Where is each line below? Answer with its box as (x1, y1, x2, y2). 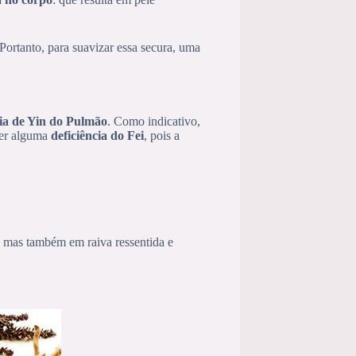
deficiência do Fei (51, 128, 144, 142)
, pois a (144, 128, 180, 142)
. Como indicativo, (107, 114, 200, 128)
